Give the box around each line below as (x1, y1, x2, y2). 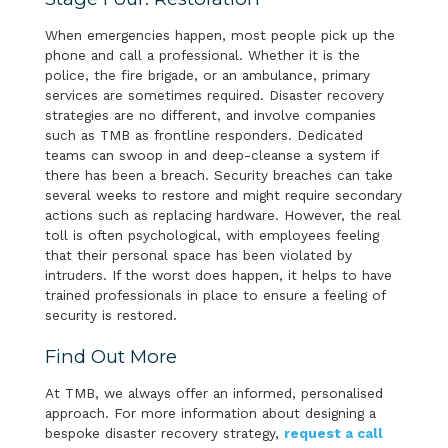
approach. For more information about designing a (44, 404, 376, 421)
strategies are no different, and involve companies (44, 106, 376, 123)
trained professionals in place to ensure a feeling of (44, 286, 385, 303)
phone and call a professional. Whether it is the (44, 46, 360, 63)
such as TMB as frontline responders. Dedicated (44, 126, 363, 143)
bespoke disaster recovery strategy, (44, 424, 284, 441)
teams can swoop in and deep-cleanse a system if (44, 146, 378, 163)
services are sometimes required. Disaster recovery (44, 86, 384, 103)
